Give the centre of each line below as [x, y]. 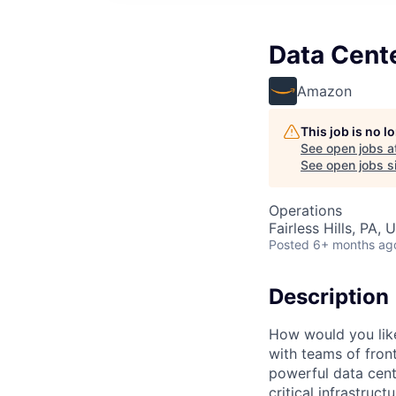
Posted [289, 244]
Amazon [324, 91]
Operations [305, 210]
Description [329, 297]
